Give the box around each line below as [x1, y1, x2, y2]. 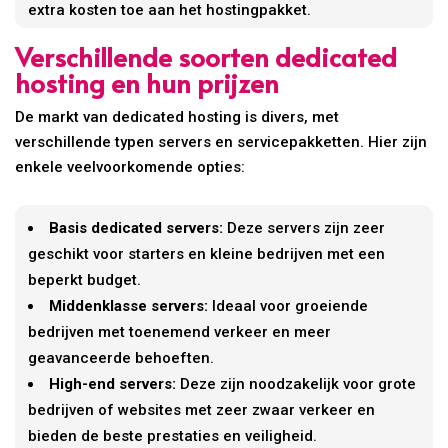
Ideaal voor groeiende [208, 296, 369, 315]
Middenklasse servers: [49, 296, 209, 315]
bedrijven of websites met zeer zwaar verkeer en [28, 400, 376, 419]
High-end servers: [49, 374, 177, 393]
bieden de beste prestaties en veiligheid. [28, 426, 318, 445]
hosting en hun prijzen [15, 63, 280, 100]
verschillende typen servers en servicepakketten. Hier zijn [15, 132, 428, 151]
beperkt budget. [28, 270, 142, 289]
